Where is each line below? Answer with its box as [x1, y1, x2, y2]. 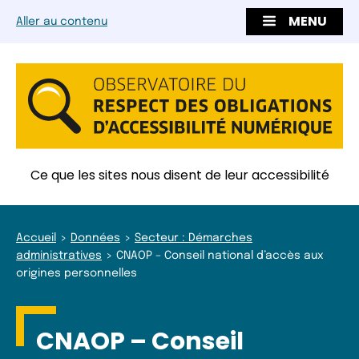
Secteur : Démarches [135, 232, 252, 244]
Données [71, 232, 120, 244]
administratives [16, 249, 102, 261]
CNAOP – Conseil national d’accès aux [116, 249, 324, 261]
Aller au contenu [16, 16, 107, 28]
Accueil [16, 232, 56, 244]
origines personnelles [16, 267, 137, 279]
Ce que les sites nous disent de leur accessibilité [30, 165, 329, 184]
